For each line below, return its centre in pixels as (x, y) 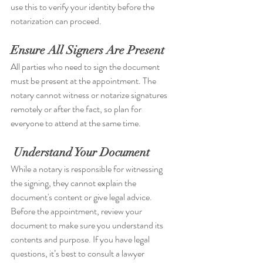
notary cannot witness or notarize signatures (90, 95)
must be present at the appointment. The (84, 80)
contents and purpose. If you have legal (81, 239)
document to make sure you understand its (88, 225)
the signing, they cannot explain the (74, 183)
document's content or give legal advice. (82, 197)
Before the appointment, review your (77, 211)
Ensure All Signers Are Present (87, 50)
